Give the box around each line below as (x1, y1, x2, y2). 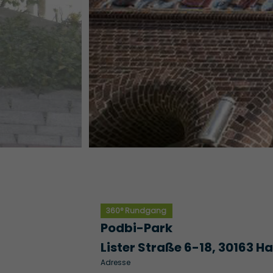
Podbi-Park (100, 219, 172, 237)
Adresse (100, 257, 130, 268)
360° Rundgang (106, 205, 167, 216)
